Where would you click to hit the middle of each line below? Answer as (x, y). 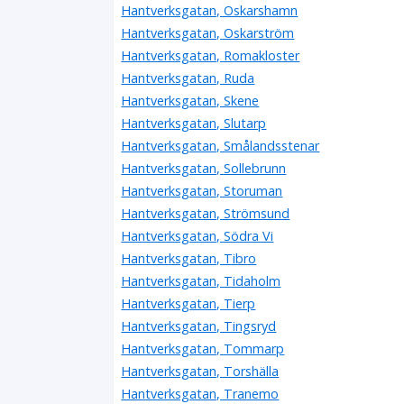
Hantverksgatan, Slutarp (194, 123)
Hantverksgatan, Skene (190, 100)
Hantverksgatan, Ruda (188, 78)
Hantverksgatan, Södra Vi (197, 235)
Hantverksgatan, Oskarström (208, 32)
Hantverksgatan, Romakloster (211, 55)
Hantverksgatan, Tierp (188, 303)
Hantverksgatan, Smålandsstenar (220, 145)
